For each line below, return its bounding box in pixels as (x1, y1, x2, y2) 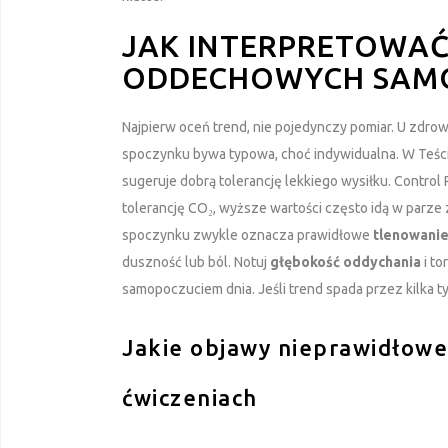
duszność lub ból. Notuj (122, 253, 270, 270)
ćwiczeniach (122, 384, 258, 410)
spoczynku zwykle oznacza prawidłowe (122, 226, 373, 243)
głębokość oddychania (270, 253, 421, 270)
